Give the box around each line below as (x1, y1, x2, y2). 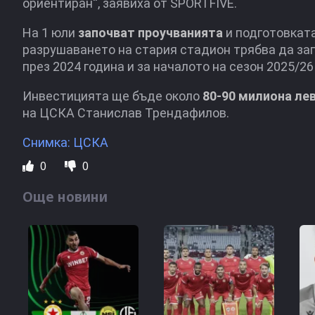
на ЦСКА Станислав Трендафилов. (22, 105, 229, 120)
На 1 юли (22, 25, 78, 40)
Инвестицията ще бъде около (22, 89, 202, 103)
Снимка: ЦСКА (22, 135, 108, 150)
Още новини (22, 188, 108, 205)
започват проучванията (78, 25, 223, 40)
